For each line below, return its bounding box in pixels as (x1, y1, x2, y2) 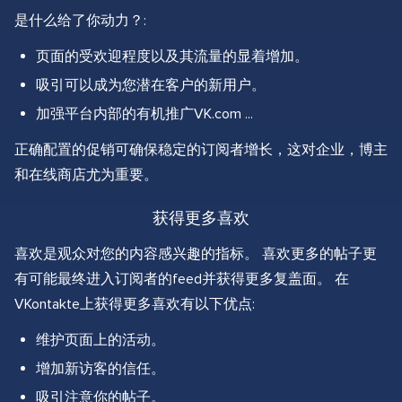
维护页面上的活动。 (36, 331, 165, 350)
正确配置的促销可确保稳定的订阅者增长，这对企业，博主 (14, 141, 388, 160)
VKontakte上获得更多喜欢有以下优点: (14, 295, 255, 314)
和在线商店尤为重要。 (14, 166, 158, 185)
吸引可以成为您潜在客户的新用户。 (36, 76, 266, 95)
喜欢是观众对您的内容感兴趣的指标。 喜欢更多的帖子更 (14, 245, 377, 264)
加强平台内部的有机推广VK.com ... (36, 105, 253, 124)
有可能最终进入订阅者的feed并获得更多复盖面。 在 (14, 270, 349, 289)
